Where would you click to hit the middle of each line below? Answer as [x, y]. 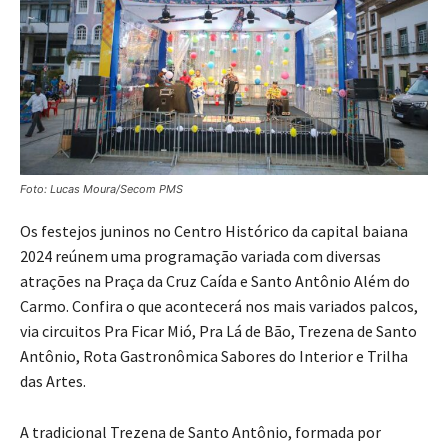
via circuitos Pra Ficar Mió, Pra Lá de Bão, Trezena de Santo [218, 331]
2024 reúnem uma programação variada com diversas [200, 256]
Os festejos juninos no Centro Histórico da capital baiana [214, 231]
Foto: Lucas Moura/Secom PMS [101, 189]
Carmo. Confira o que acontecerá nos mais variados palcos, [219, 306]
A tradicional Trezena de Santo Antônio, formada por [200, 432]
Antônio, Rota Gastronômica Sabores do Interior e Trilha [214, 356]
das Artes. [53, 381]
